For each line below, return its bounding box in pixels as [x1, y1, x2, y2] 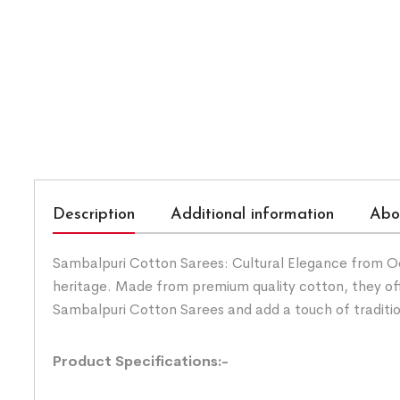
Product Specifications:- [53, 351, 229, 371]
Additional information [171, 205, 334, 223]
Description [53, 205, 135, 223]
